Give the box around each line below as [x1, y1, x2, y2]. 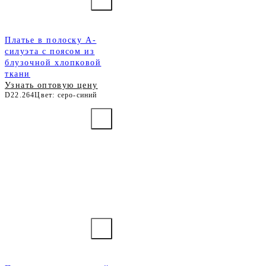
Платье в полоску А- [5, 36, 97, 45]
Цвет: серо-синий [34, 91, 97, 100]
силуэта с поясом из [5, 47, 95, 56]
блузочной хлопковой [5, 58, 102, 68]
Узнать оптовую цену [5, 81, 98, 90]
